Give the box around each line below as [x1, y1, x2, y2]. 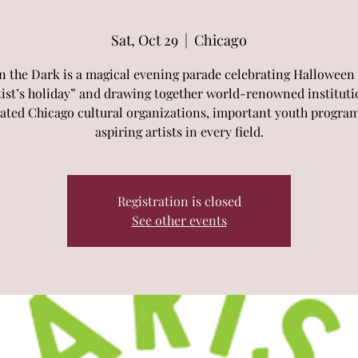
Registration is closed [117, 193, 241, 209]
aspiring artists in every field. [94, 123, 264, 140]
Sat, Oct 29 [111, 30, 178, 50]
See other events [131, 212, 227, 229]
